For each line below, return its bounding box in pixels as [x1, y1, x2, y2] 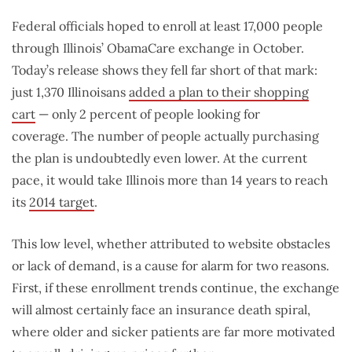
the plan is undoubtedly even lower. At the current [12, 150, 307, 167]
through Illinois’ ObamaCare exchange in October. [12, 40, 304, 57]
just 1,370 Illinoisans [12, 84, 129, 101]
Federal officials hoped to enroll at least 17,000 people [12, 18, 323, 35]
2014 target [29, 194, 94, 211]
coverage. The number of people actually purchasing [12, 128, 319, 145]
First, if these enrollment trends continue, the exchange [12, 280, 339, 296]
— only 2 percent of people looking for [35, 106, 260, 123]
